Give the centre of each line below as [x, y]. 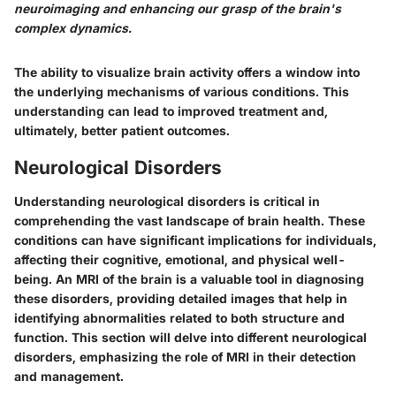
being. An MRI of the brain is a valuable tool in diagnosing [189, 278]
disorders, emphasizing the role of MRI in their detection [185, 356]
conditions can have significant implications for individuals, [195, 240]
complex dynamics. [73, 28]
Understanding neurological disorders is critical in [167, 201]
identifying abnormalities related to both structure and [179, 317]
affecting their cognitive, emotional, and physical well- [180, 259]
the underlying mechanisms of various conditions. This [182, 92]
